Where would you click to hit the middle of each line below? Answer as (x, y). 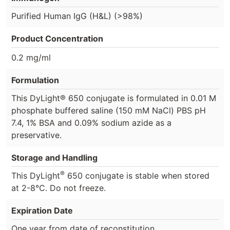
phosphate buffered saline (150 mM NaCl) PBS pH (109, 110)
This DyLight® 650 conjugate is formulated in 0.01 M (114, 98)
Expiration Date (42, 210)
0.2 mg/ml (31, 57)
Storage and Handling (54, 157)
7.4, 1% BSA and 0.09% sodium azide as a (91, 122)
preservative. (36, 135)
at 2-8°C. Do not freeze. (59, 188)
